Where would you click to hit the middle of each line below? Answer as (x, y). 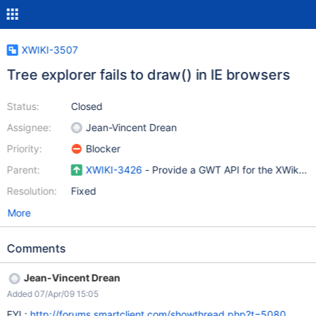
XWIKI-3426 (114, 170)
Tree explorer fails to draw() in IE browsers (148, 75)
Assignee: (29, 127)
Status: (23, 106)
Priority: (24, 148)
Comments (36, 248)
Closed (87, 106)
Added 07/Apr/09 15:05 (53, 294)
